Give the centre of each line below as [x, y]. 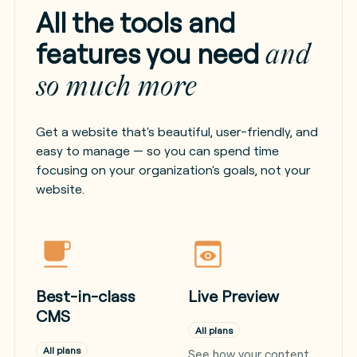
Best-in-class [85, 296]
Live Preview [234, 296]
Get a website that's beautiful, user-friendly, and [177, 131]
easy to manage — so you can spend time [157, 151]
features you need [150, 54]
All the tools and [135, 23]
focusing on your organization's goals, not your [173, 170]
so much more [116, 86]
